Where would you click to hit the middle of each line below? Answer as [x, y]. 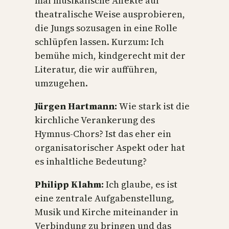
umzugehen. [61, 83]
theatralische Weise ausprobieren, [110, 14]
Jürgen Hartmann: [77, 106]
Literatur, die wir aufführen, [96, 70]
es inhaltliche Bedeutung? [91, 162]
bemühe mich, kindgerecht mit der [110, 56]
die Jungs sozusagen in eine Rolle [106, 28]
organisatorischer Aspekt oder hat [110, 148]
